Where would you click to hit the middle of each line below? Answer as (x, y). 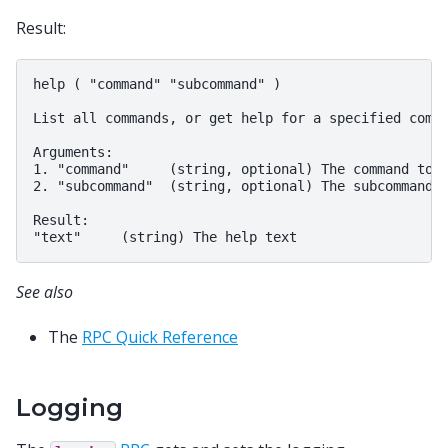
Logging (69, 407)
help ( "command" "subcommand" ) (157, 84)
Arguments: (73, 152)
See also (44, 292)
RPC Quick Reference (160, 336)
